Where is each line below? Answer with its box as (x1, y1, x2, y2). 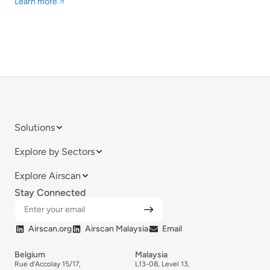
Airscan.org (28, 224, 72, 234)
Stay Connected (14, 186, 86, 198)
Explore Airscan (14, 169, 81, 181)
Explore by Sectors (14, 145, 95, 157)
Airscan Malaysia (85, 224, 148, 234)
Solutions (14, 121, 55, 133)
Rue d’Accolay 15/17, (14, 260, 81, 269)
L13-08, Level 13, (135, 260, 190, 269)
